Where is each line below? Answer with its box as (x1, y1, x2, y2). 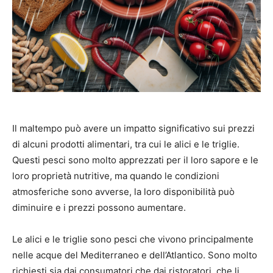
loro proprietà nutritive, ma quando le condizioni (12, 170, 219, 182)
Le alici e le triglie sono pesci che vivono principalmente (12, 233, 253, 246)
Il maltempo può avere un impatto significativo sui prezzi (12, 122, 255, 135)
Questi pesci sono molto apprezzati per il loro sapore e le (12, 154, 258, 166)
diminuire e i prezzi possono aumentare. (12, 202, 186, 214)
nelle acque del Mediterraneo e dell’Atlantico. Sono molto (12, 249, 257, 261)
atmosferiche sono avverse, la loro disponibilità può (12, 186, 235, 198)
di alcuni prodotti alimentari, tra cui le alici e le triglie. (12, 138, 239, 151)
